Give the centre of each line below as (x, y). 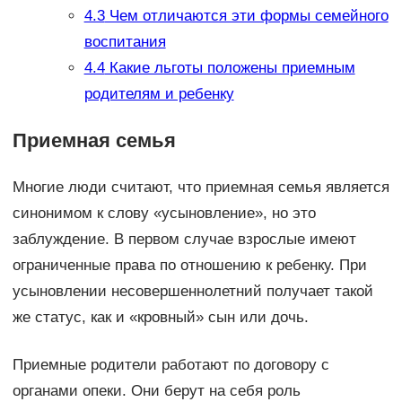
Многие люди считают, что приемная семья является (201, 188)
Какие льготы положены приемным (230, 68)
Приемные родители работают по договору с (170, 365)
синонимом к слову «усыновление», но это (164, 214)
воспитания (125, 42)
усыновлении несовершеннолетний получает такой (192, 292)
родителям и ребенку (159, 94)
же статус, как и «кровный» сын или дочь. (160, 318)
